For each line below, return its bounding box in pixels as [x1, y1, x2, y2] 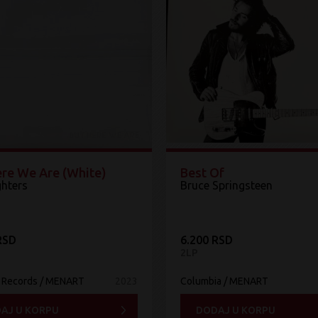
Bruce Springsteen [180, 179, 273, 192]
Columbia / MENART [180, 275, 268, 287]
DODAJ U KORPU [196, 304, 275, 316]
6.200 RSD [180, 234, 233, 246]
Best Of [180, 165, 224, 180]
